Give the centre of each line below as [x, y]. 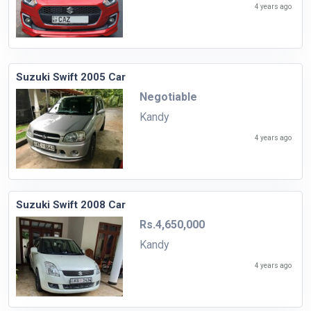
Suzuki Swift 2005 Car [71, 77]
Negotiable [168, 96]
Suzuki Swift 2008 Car [71, 205]
